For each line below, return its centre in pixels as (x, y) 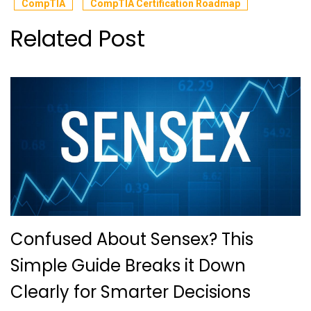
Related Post (78, 39)
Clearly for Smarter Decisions (131, 292)
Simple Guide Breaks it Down (128, 266)
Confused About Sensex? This (132, 239)
